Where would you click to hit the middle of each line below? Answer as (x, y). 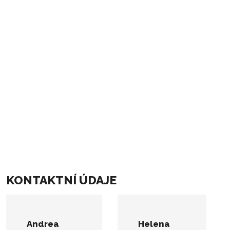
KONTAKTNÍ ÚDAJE (61, 180)
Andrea (43, 224)
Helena (154, 224)
